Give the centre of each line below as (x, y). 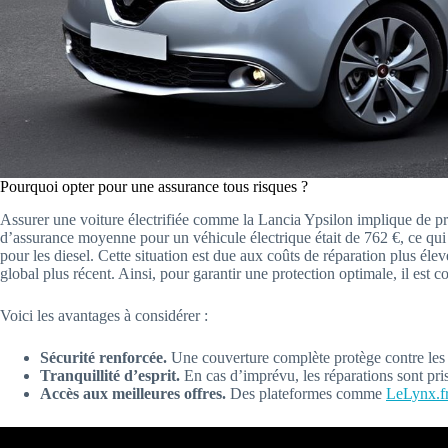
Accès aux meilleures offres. (133, 394)
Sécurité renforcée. (103, 358)
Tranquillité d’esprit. (110, 376)
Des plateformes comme (306, 394)
